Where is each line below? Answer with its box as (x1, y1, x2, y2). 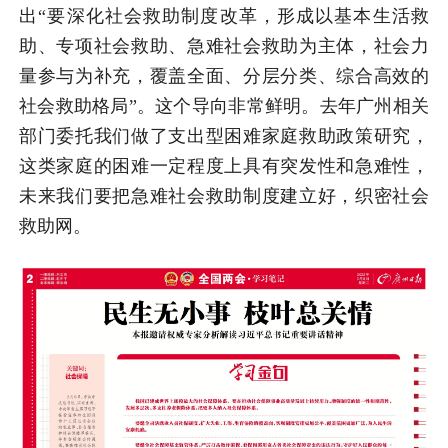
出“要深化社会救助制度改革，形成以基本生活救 (19, 6, 429, 27)
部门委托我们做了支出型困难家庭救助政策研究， (19, 126, 429, 147)
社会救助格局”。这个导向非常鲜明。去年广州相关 (19, 96, 429, 117)
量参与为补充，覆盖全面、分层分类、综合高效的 (19, 66, 429, 87)
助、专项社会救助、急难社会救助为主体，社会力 (19, 36, 429, 57)
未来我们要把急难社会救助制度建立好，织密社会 (19, 186, 429, 207)
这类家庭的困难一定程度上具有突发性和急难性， (19, 156, 429, 177)
